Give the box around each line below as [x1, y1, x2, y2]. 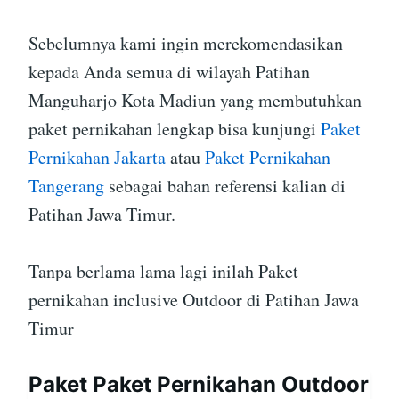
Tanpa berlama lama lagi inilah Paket [28, 259, 298, 284]
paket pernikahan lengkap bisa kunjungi [28, 117, 321, 142]
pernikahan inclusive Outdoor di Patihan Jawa [28, 288, 359, 313]
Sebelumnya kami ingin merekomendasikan [28, 31, 343, 56]
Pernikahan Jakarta [28, 145, 166, 170]
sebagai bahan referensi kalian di [104, 174, 346, 199]
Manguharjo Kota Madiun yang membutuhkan [28, 88, 362, 113]
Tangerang [28, 174, 104, 199]
